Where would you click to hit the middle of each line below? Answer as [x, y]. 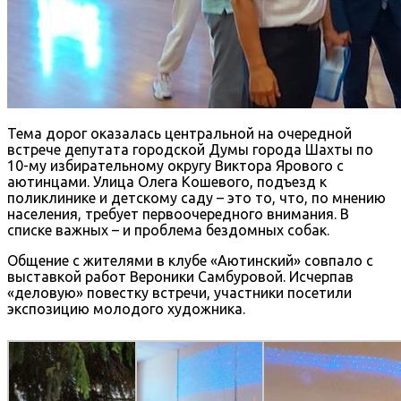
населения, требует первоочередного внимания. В [178, 213]
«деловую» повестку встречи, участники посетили [179, 292]
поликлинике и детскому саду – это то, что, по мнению [196, 197]
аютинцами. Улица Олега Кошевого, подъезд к [167, 181]
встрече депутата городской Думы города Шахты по [190, 149]
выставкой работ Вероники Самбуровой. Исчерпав [180, 276]
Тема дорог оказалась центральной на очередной [179, 133]
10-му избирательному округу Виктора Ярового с [175, 165]
